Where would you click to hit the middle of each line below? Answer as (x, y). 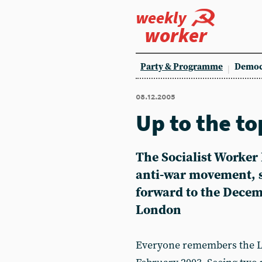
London (158, 210)
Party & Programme (182, 67)
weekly (161, 18)
